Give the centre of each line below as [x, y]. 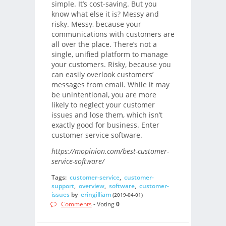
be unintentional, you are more [104, 94]
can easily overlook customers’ [102, 74]
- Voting [104, 204]
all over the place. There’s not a [104, 44]
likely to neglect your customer [103, 104]
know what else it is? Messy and [105, 14]
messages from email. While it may [110, 84]
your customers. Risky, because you [111, 64]
